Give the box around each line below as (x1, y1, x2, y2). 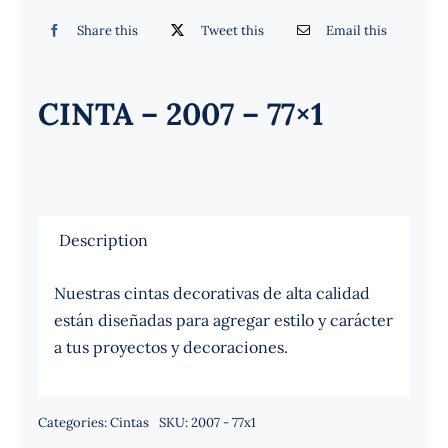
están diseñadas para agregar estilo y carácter (53, 309, 393, 330)
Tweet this (200, 21, 264, 39)
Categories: (37, 414, 110, 432)
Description (58, 229, 148, 250)
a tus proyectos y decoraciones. (53, 336, 288, 357)
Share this (77, 21, 139, 39)
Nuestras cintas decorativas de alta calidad (53, 282, 370, 303)
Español (46, 6, 105, 27)
